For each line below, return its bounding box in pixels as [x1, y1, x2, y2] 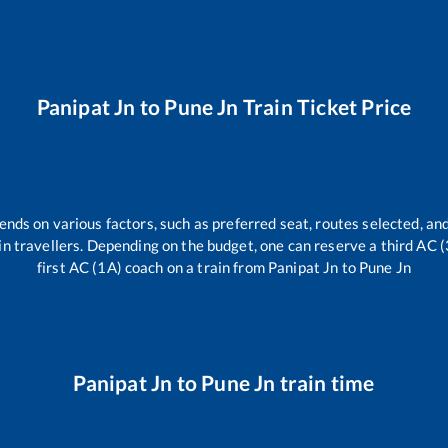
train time [275, 370, 375, 396]
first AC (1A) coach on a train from [36, 257, 269, 276]
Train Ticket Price [238, 93, 412, 119]
